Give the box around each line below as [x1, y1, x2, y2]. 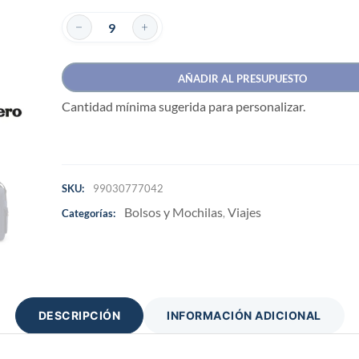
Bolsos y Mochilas [123, 204, 223, 220]
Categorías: [61, 207, 115, 220]
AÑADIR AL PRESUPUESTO [177, 72, 307, 85]
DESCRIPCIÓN [38, 308, 120, 322]
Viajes [227, 204, 261, 220]
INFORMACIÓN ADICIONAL [167, 308, 321, 322]
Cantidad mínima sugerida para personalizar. [61, 98, 305, 114]
